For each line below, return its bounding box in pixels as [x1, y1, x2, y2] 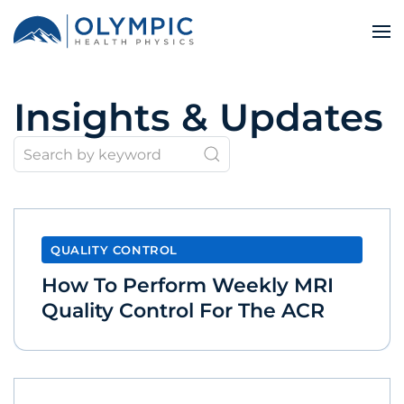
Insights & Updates [14, 95, 383, 140]
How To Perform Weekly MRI [41, 273, 334, 297]
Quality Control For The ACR [41, 298, 325, 322]
